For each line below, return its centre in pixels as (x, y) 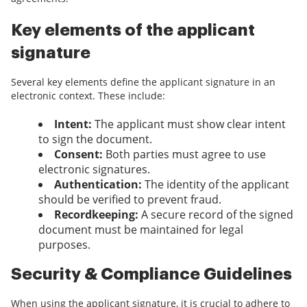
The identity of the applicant (216, 185)
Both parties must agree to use (184, 155)
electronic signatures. (94, 170)
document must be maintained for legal (141, 230)
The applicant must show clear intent (189, 124)
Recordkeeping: (96, 215)
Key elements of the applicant (133, 30)
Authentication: (98, 185)
